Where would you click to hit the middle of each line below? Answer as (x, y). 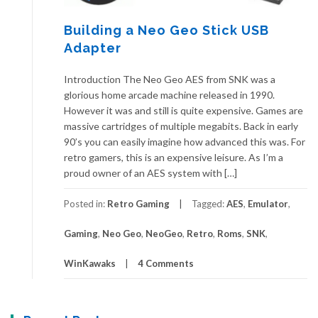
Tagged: (209, 204)
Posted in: (86, 204)
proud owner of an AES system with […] (150, 173)
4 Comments (166, 264)
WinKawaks (90, 264)
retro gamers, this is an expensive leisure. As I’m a (174, 158)
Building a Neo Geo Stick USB (166, 31)
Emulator (268, 204)
